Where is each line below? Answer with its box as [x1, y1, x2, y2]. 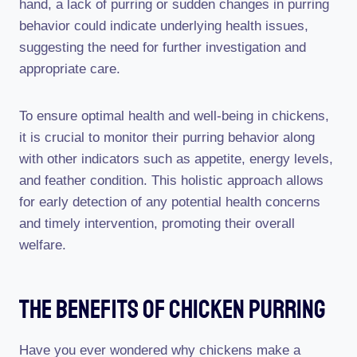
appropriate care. [19, 61, 120, 76]
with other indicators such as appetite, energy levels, [19, 151, 333, 167]
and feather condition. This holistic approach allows [19, 173, 324, 188]
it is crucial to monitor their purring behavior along [19, 130, 315, 145]
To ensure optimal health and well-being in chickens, [19, 108, 329, 124]
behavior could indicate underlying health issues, [19, 18, 308, 33]
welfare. [19, 237, 66, 253]
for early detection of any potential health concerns [19, 194, 320, 210]
